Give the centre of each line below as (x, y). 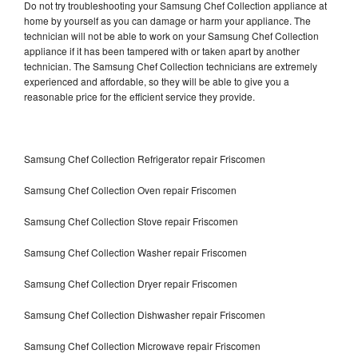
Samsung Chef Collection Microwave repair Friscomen (142, 345)
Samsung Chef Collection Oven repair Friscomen (130, 189)
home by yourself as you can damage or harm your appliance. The (167, 20)
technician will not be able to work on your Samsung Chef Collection (171, 35)
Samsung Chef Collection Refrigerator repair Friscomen (145, 158)
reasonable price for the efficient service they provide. (141, 96)
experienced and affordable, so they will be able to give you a (157, 81)
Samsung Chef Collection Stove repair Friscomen (131, 221)
